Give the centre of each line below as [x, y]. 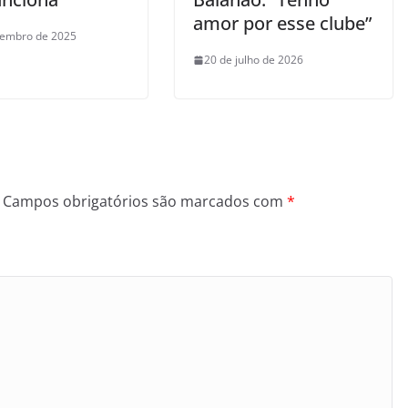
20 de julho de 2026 [254, 60]
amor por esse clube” [282, 24]
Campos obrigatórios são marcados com [145, 202]
